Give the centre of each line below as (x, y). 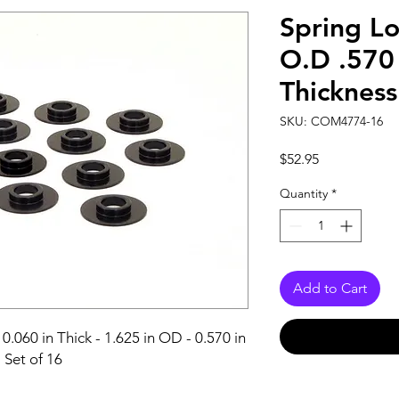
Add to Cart (330, 288)
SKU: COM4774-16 (331, 121)
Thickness (338, 92)
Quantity (304, 193)
